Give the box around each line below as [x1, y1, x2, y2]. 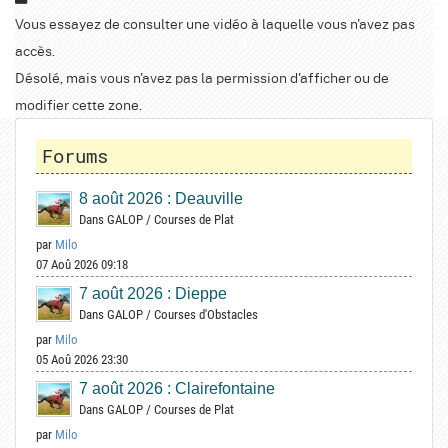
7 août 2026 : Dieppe [79, 284, 227, 302]
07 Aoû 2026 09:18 [36, 256, 128, 272]
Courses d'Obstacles [154, 306, 258, 322]
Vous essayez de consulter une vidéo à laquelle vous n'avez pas [15, 12, 415, 33]
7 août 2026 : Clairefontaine [79, 379, 275, 397]
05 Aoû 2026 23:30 [36, 351, 128, 367]
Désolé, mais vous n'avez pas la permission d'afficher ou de [15, 66, 389, 87]
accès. [15, 39, 55, 60]
